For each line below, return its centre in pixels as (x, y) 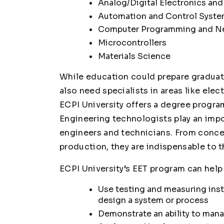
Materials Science (134, 56)
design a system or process (153, 200)
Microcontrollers (132, 43)
